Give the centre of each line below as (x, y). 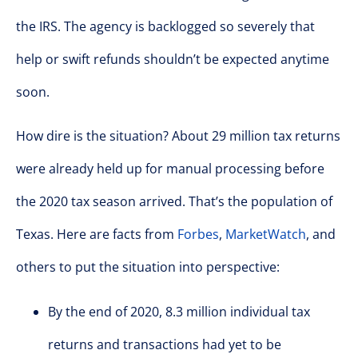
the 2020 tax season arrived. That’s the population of (174, 202)
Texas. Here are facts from (97, 235)
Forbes (198, 235)
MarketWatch (266, 235)
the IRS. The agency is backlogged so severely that (165, 26)
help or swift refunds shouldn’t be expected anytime (173, 59)
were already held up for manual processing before (170, 169)
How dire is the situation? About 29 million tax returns (178, 136)
